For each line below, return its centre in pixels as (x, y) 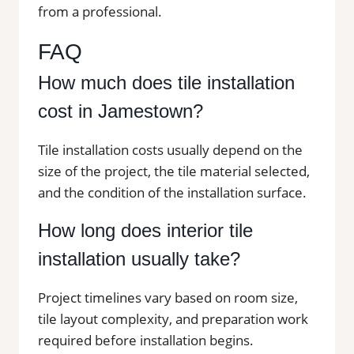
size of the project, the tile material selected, (174, 171)
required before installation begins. (146, 340)
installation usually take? (139, 258)
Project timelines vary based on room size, (168, 297)
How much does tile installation (166, 82)
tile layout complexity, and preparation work (173, 318)
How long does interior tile (145, 230)
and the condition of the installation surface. (172, 192)
